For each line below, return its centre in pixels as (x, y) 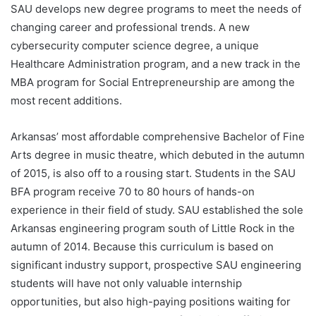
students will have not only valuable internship (126, 284)
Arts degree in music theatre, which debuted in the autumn (158, 155)
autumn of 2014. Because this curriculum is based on (142, 247)
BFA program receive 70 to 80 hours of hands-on (133, 192)
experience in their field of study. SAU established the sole (157, 210)
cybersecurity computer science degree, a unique (135, 46)
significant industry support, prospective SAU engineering (156, 265)
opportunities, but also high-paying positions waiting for (151, 302)
